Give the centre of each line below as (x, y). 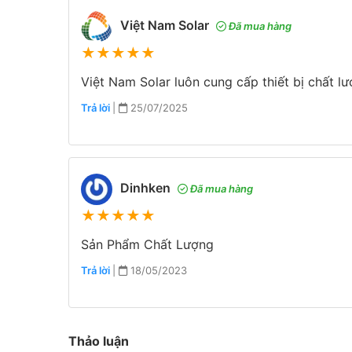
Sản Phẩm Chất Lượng (147, 244)
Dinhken (147, 188)
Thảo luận (99, 341)
